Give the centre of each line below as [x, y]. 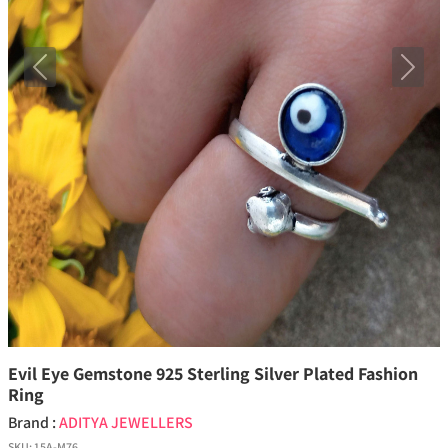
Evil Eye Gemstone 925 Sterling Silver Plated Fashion [213, 374]
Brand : [33, 423]
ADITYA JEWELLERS [126, 423]
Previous [68, 77]
